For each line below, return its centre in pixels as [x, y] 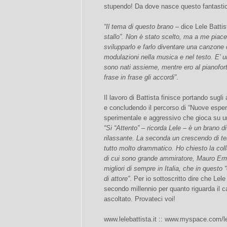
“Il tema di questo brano [139, 27]
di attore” [117, 179]
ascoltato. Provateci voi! [140, 199]
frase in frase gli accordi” [140, 77]
